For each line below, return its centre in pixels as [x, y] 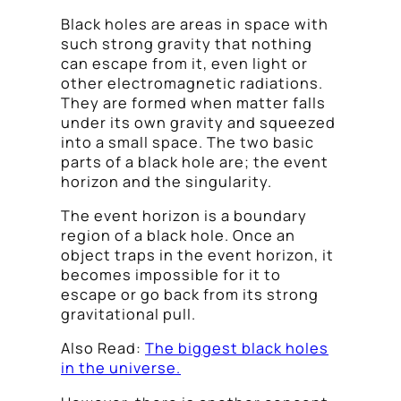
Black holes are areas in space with [195, 24]
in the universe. [121, 368]
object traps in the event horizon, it [197, 256]
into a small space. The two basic [188, 142]
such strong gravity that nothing [187, 43]
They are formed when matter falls [193, 102]
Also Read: [103, 349]
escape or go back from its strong [190, 295]
